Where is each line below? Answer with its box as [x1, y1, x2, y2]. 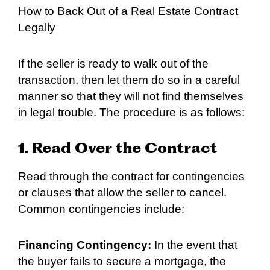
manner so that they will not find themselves [18, 90, 243, 103]
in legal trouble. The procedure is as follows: [18, 106, 245, 119]
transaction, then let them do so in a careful [18, 74, 240, 87]
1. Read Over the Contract [18, 142, 217, 157]
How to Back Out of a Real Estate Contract [18, 5, 238, 18]
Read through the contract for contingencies [18, 169, 245, 183]
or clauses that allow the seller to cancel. [18, 186, 227, 199]
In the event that [151, 238, 237, 251]
